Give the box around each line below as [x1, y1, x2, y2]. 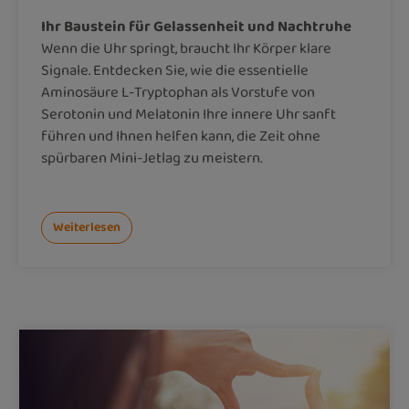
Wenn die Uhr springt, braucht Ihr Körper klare [41, 37, 331, 60]
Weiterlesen [53, 217, 121, 237]
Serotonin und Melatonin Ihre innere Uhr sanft [41, 102, 336, 126]
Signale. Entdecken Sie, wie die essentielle [41, 58, 309, 82]
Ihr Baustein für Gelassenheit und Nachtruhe [41, 15, 351, 38]
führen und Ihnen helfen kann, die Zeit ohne [41, 124, 320, 148]
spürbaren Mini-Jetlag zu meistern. [41, 146, 262, 170]
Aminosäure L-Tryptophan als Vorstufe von [41, 80, 315, 104]
